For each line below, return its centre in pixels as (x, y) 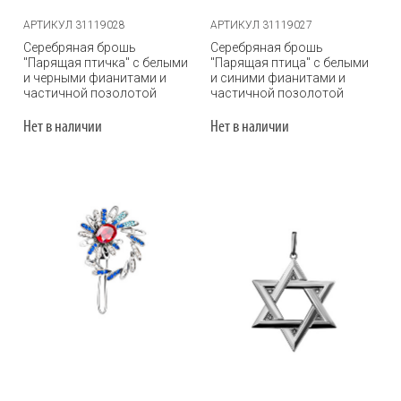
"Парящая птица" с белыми (290, 63)
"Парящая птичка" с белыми (106, 63)
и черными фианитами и (95, 78)
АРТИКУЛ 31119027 (261, 25)
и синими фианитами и (278, 78)
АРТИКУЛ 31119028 (74, 25)
